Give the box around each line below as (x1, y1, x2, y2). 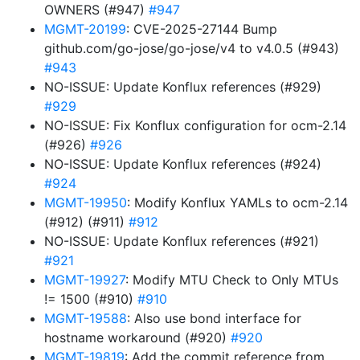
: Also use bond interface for (127, 310, 301, 326)
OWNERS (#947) (44, 2, 149, 18)
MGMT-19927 (44, 272, 125, 288)
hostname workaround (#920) (44, 329, 231, 346)
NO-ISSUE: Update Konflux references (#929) (44, 79, 321, 95)
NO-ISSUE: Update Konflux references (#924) (44, 156, 321, 172)
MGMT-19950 (44, 194, 127, 211)
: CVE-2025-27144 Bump (126, 21, 277, 37)
